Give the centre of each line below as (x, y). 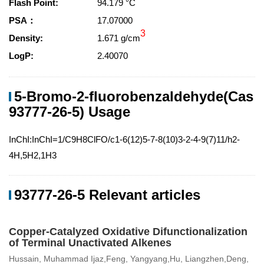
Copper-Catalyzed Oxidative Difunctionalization (128, 232)
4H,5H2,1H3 (33, 155)
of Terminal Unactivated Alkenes (90, 243)
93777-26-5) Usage (70, 112)
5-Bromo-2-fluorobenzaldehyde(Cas (134, 96)
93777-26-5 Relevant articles (107, 195)
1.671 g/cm (119, 38)
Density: (26, 38)
